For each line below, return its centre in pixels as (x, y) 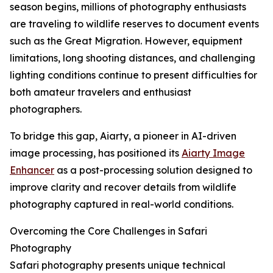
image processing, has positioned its (96, 153)
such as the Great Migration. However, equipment (126, 41)
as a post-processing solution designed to (153, 170)
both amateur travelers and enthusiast (101, 92)
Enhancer (32, 170)
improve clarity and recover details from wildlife (123, 187)
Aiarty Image (213, 153)
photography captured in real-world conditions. (122, 204)
